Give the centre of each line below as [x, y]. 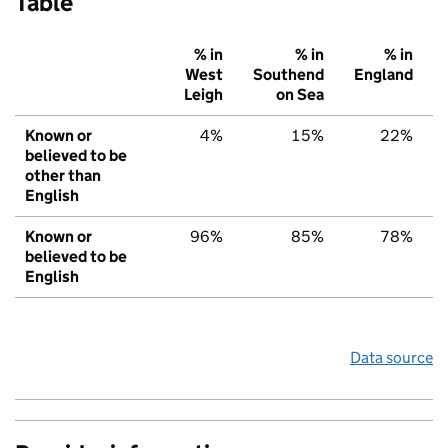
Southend [288, 75]
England [383, 75]
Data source [391, 358]
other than [63, 176]
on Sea [300, 95]
